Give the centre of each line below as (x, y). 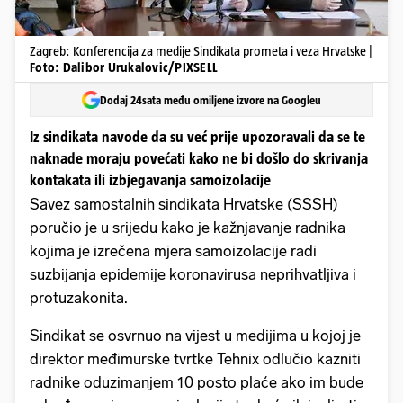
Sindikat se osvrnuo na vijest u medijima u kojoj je (195, 336)
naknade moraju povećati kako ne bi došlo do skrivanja (199, 159)
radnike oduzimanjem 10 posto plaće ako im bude (197, 383)
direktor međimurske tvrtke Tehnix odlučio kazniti (195, 359)
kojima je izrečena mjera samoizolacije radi (173, 251)
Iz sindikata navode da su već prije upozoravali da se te (197, 137)
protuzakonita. (79, 298)
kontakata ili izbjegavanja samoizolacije (150, 180)
